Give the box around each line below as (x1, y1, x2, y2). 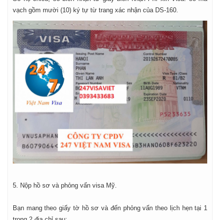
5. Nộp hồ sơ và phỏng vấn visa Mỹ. (13, 181, 117, 189)
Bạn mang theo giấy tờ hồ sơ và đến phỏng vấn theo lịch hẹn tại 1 (13, 204, 207, 212)
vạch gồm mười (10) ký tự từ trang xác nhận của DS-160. (13, 6, 178, 14)
